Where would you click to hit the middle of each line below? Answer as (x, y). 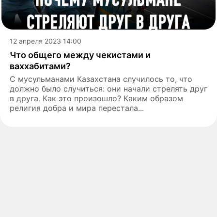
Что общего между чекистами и (80, 55)
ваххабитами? (40, 66)
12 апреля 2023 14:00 (46, 41)
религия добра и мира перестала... (77, 108)
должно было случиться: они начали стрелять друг (108, 88)
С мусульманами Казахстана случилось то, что (101, 79)
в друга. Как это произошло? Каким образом (96, 98)
